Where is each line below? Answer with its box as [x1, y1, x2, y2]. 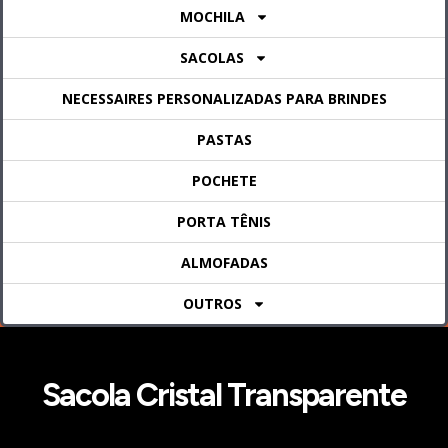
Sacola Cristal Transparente [42, 376, 406, 415]
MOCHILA [179, 7, 245, 27]
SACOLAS [180, 48, 244, 68]
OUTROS [182, 294, 242, 314]
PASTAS [196, 130, 252, 150]
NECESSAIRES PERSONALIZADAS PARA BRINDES [61, 89, 387, 109]
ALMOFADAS [180, 253, 268, 273]
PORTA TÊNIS [177, 212, 271, 232]
